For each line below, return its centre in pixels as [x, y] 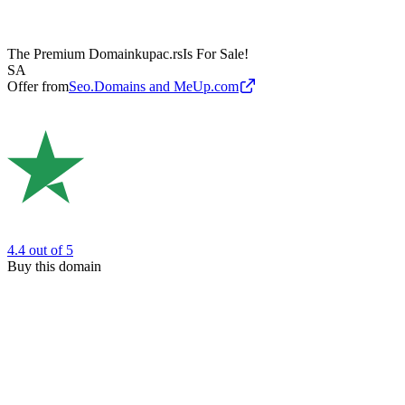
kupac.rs [159, 54]
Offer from [38, 87]
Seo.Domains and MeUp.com [154, 87]
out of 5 [51, 250]
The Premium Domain [71, 54]
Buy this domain [54, 266]
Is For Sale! [216, 54]
